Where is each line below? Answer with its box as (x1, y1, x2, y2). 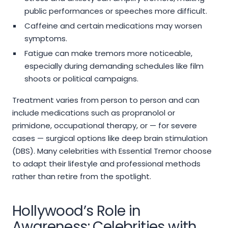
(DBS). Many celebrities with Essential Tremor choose (12, 146, 212, 157)
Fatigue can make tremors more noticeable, (24, 48, 192, 59)
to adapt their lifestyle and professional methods (12, 158, 201, 169)
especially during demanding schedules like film (24, 61, 204, 72)
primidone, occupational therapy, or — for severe (12, 120, 197, 131)
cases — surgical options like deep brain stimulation (12, 133, 208, 144)
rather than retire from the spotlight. (12, 171, 151, 182)
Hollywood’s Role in (12, 201, 141, 221)
